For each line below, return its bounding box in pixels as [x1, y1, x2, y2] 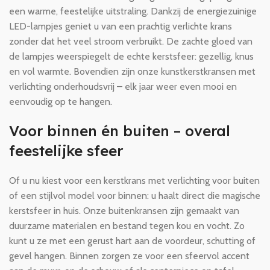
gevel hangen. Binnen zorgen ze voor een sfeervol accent [9, 250, 250, 262]
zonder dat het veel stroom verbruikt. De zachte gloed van [9, 36, 253, 47]
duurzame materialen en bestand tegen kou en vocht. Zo [9, 220, 245, 231]
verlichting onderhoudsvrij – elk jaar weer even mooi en [9, 81, 237, 92]
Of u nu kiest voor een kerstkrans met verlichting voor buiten [9, 175, 260, 186]
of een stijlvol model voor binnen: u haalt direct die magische [9, 190, 260, 201]
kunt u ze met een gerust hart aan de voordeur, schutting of [9, 235, 256, 246]
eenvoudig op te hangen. [9, 96, 112, 107]
